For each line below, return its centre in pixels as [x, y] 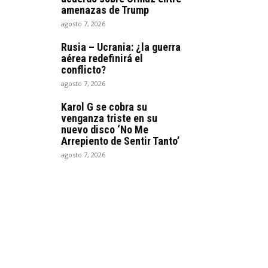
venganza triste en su [109, 118]
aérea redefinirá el [102, 58]
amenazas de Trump [105, 10]
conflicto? [83, 69]
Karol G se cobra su [104, 106]
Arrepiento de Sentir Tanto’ [120, 141]
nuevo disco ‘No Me [105, 129]
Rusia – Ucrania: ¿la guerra [121, 47]
